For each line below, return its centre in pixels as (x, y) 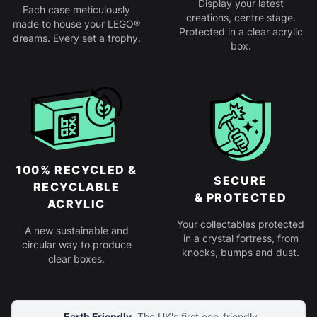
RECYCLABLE (76, 186)
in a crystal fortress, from (241, 238)
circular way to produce (76, 244)
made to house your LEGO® (76, 24)
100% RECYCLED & (76, 169)
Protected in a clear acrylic (241, 32)
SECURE (241, 181)
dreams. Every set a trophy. (76, 38)
